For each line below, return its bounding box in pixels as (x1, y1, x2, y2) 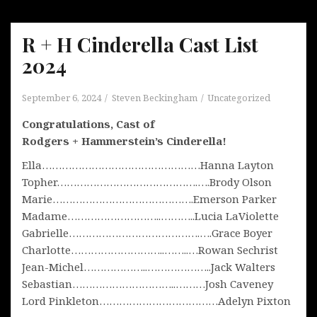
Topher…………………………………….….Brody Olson (22, 174, 272, 189)
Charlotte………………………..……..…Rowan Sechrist (22, 242, 278, 257)
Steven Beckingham (112, 91, 197, 104)
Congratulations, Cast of (22, 116, 155, 131)
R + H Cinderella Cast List (22, 30, 258, 57)
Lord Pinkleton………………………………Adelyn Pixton (22, 293, 291, 308)
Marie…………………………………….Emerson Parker (22, 191, 277, 206)
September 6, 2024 (22, 91, 101, 104)
